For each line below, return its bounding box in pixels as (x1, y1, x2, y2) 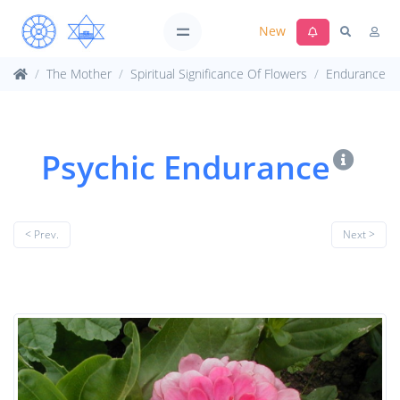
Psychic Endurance (40, 146, 330, 188)
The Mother (46, 65, 112, 82)
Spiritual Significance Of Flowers (130, 65, 307, 82)
